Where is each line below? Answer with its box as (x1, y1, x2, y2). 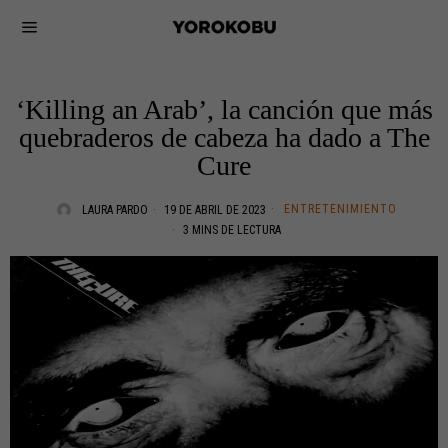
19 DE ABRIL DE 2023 (160, 203, 266, 217)
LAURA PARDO (81, 203, 148, 217)
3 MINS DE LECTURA (180, 223, 281, 237)
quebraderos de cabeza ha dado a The (18, 122, 430, 153)
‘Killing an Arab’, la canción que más (15, 94, 433, 125)
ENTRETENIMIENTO (283, 202, 397, 216)
